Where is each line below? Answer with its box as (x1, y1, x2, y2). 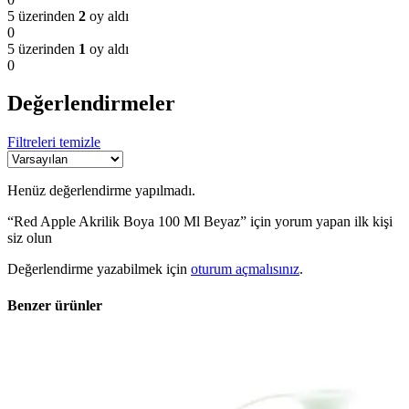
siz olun (7, 230, 52, 246)
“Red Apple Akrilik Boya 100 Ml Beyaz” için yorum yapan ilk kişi (7, 214, 393, 230)
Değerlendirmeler (7, 91, 175, 116)
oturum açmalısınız (191, 261, 299, 278)
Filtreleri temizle (7, 134, 100, 151)
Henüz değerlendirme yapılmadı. (7, 183, 195, 199)
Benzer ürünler (7, 297, 102, 313)
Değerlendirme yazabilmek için (7, 261, 191, 278)
